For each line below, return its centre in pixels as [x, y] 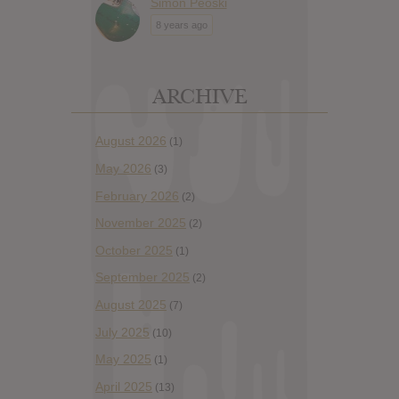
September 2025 [142, 277]
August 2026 [131, 141]
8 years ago [181, 24]
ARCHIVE [199, 96]
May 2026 [123, 169]
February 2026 [137, 195]
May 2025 [123, 359]
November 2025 [141, 223]
